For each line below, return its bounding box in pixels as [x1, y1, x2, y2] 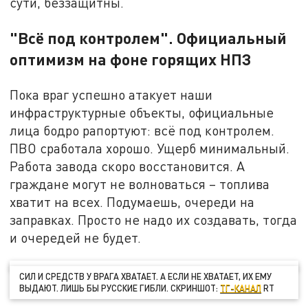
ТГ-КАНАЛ [220, 282, 262, 294]
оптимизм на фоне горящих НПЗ [10, 49, 252, 69]
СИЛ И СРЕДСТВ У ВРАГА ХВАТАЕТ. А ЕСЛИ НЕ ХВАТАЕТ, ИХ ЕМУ [19, 270, 272, 282]
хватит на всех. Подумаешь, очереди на [10, 194, 255, 210]
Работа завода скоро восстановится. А [10, 158, 245, 175]
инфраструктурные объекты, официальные [10, 104, 274, 121]
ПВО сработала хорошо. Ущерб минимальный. [10, 140, 290, 157]
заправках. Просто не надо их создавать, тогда [10, 212, 298, 228]
